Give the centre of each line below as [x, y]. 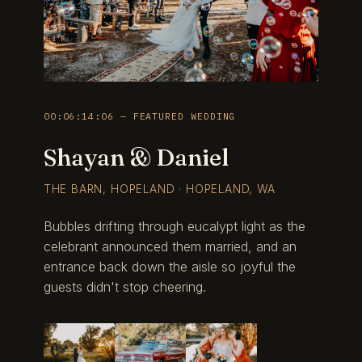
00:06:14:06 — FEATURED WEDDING [139, 116]
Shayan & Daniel [136, 157]
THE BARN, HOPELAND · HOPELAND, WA [159, 189]
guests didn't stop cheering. [124, 286]
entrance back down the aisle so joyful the [169, 266]
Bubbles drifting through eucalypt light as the [174, 226]
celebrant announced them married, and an [170, 246]
